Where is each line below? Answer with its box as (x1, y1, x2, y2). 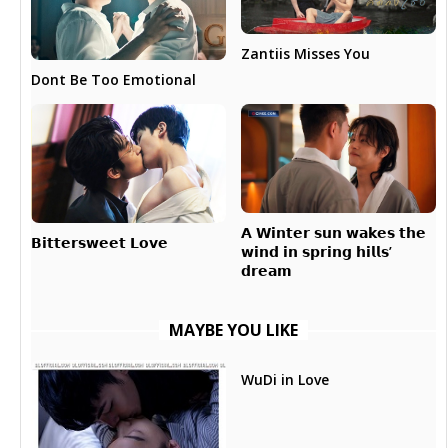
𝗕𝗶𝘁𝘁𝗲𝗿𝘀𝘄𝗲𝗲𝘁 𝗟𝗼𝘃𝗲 (31, 232, 169, 252)
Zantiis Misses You (240, 44, 370, 64)
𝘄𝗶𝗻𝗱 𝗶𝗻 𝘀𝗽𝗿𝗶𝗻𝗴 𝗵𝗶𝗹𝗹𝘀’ (240, 242, 392, 262)
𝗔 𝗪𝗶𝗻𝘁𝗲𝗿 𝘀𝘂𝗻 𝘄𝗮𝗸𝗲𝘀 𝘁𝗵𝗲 (240, 223, 426, 243)
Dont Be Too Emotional (31, 69, 197, 89)
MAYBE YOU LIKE (168, 319, 298, 342)
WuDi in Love (240, 370, 329, 390)
